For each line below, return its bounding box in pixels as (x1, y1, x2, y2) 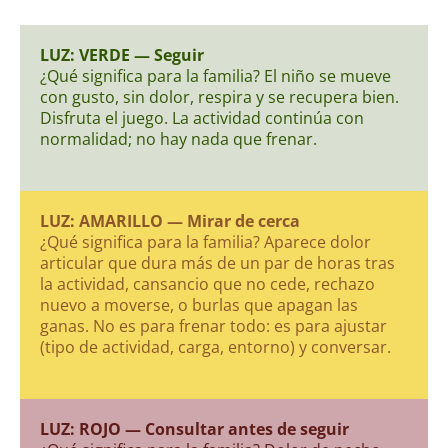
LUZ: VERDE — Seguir (40, 43, 204, 66)
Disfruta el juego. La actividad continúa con (40, 106, 364, 129)
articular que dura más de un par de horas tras (40, 251, 395, 274)
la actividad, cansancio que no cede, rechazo (40, 272, 375, 295)
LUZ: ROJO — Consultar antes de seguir (40, 417, 349, 440)
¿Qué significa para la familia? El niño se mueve (40, 64, 391, 87)
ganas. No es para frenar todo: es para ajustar (40, 314, 387, 337)
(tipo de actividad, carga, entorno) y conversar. (40, 335, 391, 358)
